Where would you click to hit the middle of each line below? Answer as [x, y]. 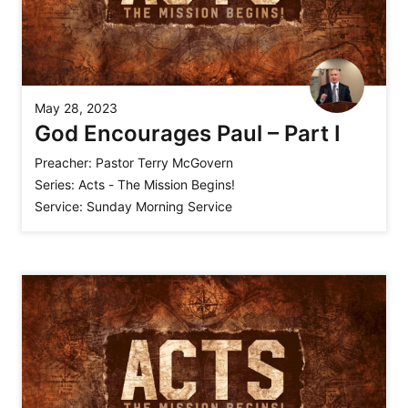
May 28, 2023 [76, 108]
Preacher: [63, 163]
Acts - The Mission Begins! [157, 185]
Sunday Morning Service [159, 207]
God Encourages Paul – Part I [188, 134]
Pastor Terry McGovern [164, 163]
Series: [55, 185]
